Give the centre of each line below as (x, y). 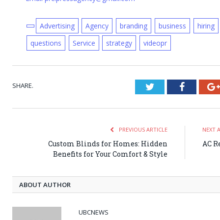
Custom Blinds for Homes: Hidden (108, 144)
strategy (119, 43)
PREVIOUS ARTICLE (142, 130)
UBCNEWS (94, 212)
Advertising (57, 26)
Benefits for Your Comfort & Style (110, 154)
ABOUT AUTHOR (45, 185)
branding (134, 26)
